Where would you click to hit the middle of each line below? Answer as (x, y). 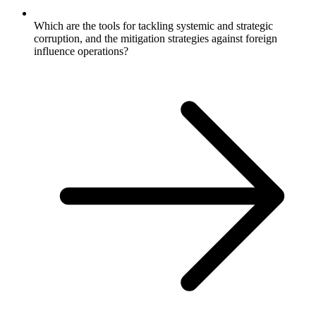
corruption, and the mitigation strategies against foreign (156, 38)
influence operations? (81, 51)
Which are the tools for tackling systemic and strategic (153, 25)
